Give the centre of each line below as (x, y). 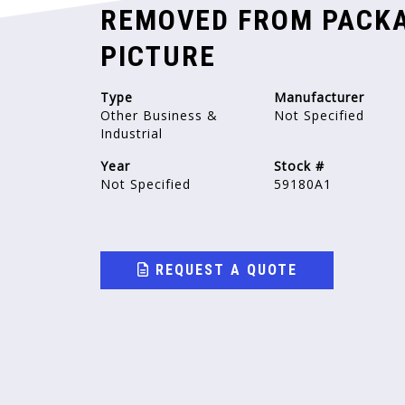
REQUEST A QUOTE (223, 270)
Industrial (132, 133)
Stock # (299, 166)
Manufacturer (319, 97)
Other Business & (159, 115)
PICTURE (158, 56)
